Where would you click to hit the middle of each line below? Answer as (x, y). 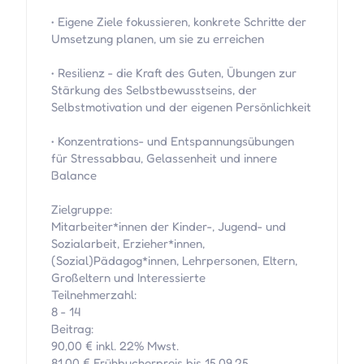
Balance (74, 175)
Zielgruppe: (82, 210)
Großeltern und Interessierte (128, 278)
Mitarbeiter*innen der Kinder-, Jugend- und (168, 227)
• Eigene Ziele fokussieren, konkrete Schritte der (178, 22)
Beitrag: (72, 329)
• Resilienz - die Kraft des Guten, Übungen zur (173, 73)
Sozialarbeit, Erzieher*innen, (128, 244)
